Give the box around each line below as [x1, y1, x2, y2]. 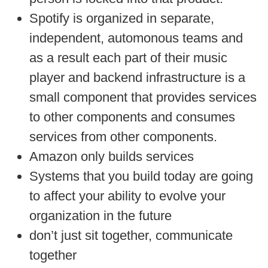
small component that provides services [29, 89, 257, 105]
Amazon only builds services [29, 148, 194, 164]
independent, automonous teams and [29, 30, 243, 45]
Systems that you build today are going [29, 168, 253, 184]
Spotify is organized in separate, [29, 10, 214, 26]
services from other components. [29, 129, 217, 144]
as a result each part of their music [29, 50, 227, 65]
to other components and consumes [29, 109, 235, 124]
